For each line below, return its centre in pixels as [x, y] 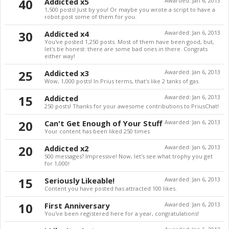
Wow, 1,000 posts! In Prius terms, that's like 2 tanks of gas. [122, 81]
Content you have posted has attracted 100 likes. [111, 188]
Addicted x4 [66, 34]
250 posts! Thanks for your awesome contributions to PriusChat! [132, 106]
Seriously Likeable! [79, 180]
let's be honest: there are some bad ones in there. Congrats [126, 49]
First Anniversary [77, 205]
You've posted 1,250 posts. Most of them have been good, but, [129, 42]
